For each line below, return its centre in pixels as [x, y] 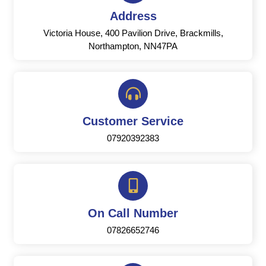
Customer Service [133, 121]
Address [133, 16]
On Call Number [133, 213]
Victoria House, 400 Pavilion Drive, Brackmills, [133, 33]
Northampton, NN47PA [133, 46]
